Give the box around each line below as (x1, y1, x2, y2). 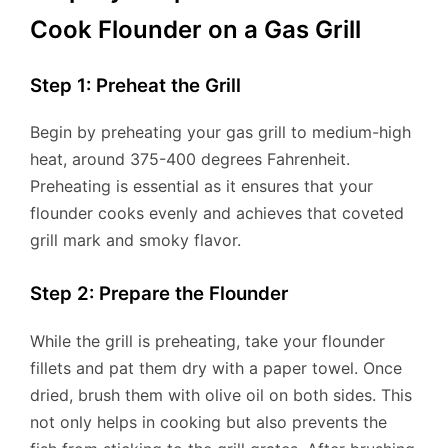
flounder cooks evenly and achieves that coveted (30, 203, 404, 224)
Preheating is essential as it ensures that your (30, 176, 373, 197)
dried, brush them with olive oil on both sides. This (30, 385, 412, 406)
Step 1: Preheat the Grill (30, 73, 241, 97)
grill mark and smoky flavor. (30, 230, 241, 251)
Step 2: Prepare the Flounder (30, 282, 288, 306)
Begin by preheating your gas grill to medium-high (30, 122, 411, 143)
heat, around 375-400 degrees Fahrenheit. (30, 149, 350, 170)
